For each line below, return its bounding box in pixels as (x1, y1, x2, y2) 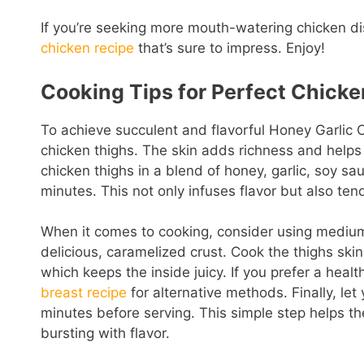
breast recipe (41, 284, 127, 301)
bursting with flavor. (41, 325, 170, 342)
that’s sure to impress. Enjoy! (134, 40, 325, 57)
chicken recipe (41, 40, 134, 57)
